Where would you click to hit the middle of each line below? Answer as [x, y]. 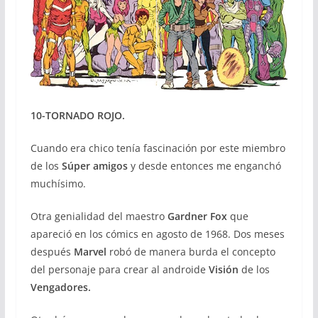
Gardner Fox [197, 216]
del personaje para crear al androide [118, 270]
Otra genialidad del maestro [99, 216]
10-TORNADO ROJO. [77, 116]
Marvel [90, 252]
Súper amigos [93, 166]
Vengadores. [60, 287]
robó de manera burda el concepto [191, 252]
